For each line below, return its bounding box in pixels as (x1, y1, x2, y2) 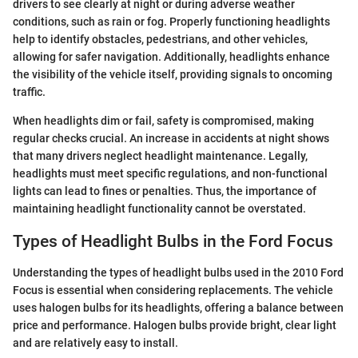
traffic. (13, 86, 46, 99)
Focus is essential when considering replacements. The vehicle (13, 283, 333, 296)
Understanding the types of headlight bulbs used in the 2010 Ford (13, 265, 344, 279)
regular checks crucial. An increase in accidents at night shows (13, 132, 329, 145)
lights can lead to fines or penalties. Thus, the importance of (13, 185, 316, 198)
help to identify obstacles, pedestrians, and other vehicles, (13, 33, 308, 46)
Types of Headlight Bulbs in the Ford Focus (13, 232, 333, 252)
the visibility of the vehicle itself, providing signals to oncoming (13, 68, 332, 82)
